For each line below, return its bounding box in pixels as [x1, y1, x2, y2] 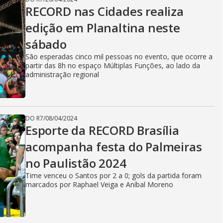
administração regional [25, 70, 99, 79]
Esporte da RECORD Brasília [25, 122, 179, 138]
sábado [25, 36, 67, 52]
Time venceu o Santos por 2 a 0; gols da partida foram [25, 171, 202, 180]
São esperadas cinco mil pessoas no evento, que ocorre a [25, 52, 213, 61]
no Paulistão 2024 [25, 155, 126, 171]
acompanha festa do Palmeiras [25, 138, 202, 155]
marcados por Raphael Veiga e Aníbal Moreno [25, 180, 173, 189]
